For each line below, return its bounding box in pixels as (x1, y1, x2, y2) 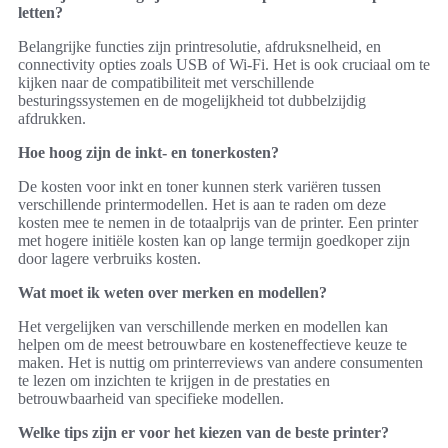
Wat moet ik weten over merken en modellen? (18, 283, 327, 301)
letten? (18, 3, 63, 21)
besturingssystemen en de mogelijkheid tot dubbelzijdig (18, 91, 366, 109)
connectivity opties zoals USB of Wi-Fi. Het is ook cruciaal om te (18, 55, 430, 73)
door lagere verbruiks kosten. (18, 249, 201, 267)
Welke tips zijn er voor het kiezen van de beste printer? (18, 423, 389, 441)
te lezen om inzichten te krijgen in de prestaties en (18, 371, 330, 389)
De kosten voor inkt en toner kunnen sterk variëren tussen (18, 177, 381, 195)
